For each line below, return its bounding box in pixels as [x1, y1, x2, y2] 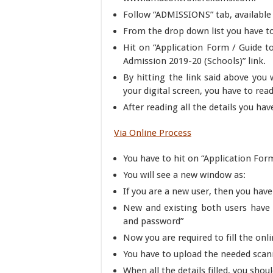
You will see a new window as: [123, 169, 246, 180]
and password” [123, 216, 183, 227]
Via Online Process [114, 127, 191, 138]
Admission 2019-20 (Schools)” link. [123, 55, 266, 66]
